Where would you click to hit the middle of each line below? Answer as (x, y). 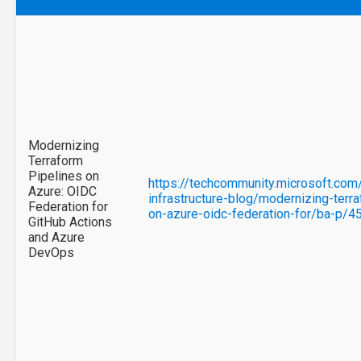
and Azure (56, 238)
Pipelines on (64, 176)
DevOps (51, 253)
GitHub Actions (70, 222)
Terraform (56, 161)
